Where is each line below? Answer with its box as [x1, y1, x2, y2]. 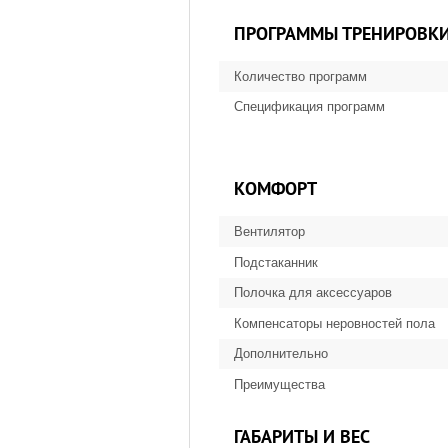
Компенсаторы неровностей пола [234, 315, 435, 331]
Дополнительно [234, 346, 328, 362]
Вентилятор [234, 223, 305, 239]
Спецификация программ [234, 99, 385, 115]
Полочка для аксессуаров [234, 285, 392, 301]
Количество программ [234, 68, 367, 84]
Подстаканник [234, 254, 318, 270]
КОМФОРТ [234, 177, 317, 201]
